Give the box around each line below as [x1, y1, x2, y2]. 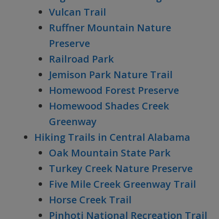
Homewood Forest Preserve [49, 84, 179, 97]
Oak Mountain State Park [49, 146, 171, 159]
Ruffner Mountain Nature [49, 21, 171, 34]
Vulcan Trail [49, 5, 106, 19]
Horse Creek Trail [49, 193, 131, 206]
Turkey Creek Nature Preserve [49, 162, 193, 175]
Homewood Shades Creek [49, 99, 169, 112]
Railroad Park [49, 52, 114, 66]
